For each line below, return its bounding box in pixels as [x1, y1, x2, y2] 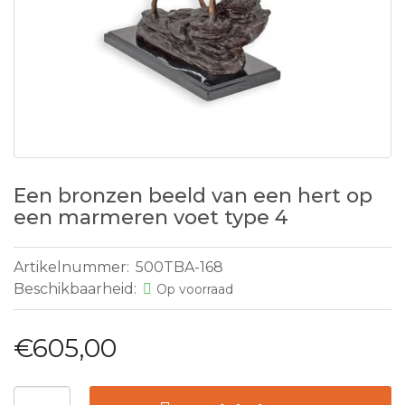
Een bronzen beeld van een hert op [14, 184, 372, 208]
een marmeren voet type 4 [14, 205, 288, 230]
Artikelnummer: [14, 259, 133, 276]
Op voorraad [156, 281, 233, 297]
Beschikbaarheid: [14, 280, 140, 297]
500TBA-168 [136, 259, 223, 276]
